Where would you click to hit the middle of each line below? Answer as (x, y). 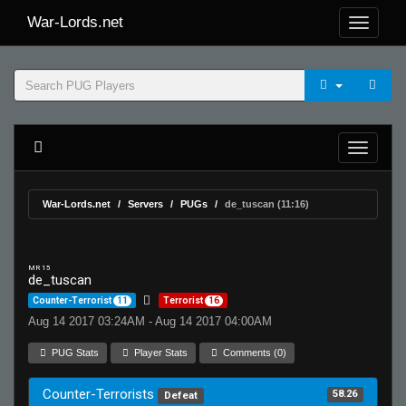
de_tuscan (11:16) (267, 204)
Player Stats (160, 353)
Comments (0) (254, 353)
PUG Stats (74, 353)
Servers (145, 204)
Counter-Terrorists (100, 394)
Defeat (180, 396)
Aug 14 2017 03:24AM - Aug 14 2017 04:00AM (150, 321)
